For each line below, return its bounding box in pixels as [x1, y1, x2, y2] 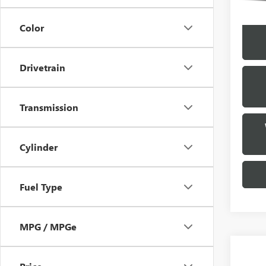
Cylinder [20, 141, 58, 153]
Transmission [20, 101, 78, 113]
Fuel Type [20, 180, 62, 193]
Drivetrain [20, 61, 65, 74]
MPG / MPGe [20, 220, 77, 233]
